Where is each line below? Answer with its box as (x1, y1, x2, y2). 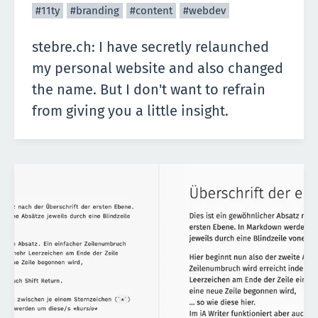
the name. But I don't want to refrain (32, 80, 265, 98)
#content (130, 4, 172, 17)
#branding (70, 4, 119, 17)
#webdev (183, 4, 226, 17)
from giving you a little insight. (32, 102, 229, 119)
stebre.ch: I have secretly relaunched (32, 38, 269, 55)
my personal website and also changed (32, 59, 283, 77)
